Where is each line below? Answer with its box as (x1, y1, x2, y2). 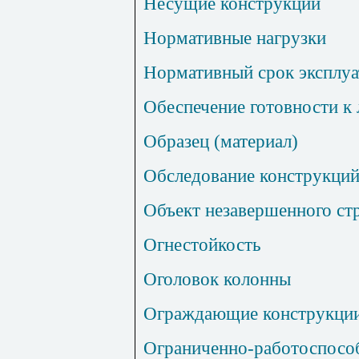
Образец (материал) (143, 131, 298, 152)
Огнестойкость (143, 234, 260, 256)
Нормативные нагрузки (143, 27, 326, 49)
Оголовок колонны (143, 268, 291, 290)
